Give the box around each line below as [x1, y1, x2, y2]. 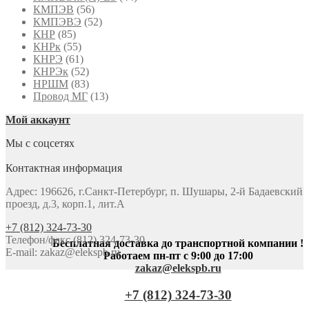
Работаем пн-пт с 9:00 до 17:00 [103, 250, 253, 262]
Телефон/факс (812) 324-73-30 [6, 233, 145, 246]
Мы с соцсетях [6, 137, 74, 149]
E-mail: [6, 246, 40, 258]
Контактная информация [6, 161, 122, 174]
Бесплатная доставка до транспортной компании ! [52, 237, 303, 250]
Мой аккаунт [6, 113, 70, 126]
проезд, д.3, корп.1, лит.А [6, 197, 125, 210]
